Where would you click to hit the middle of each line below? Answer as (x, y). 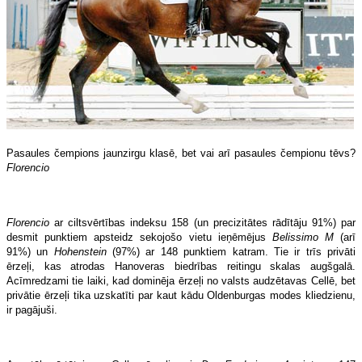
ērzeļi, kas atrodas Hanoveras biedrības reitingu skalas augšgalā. (181, 266)
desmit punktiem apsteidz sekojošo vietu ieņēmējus (139, 237)
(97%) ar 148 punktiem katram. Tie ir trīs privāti (231, 251)
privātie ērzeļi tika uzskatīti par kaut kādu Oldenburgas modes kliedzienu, (181, 295)
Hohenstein (80, 251)
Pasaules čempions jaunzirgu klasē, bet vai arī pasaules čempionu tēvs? (181, 153)
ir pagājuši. (32, 309)
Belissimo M (303, 237)
